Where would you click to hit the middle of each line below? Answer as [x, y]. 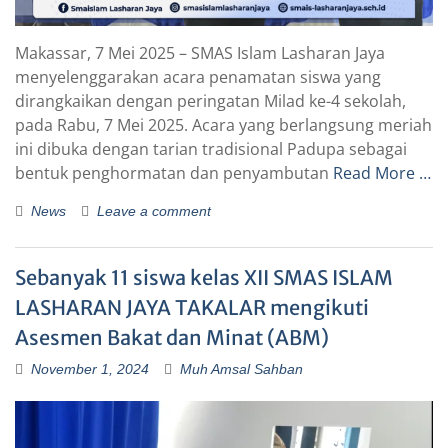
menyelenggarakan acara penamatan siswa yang [198, 77]
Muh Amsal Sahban [241, 369]
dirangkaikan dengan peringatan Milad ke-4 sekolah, [210, 101]
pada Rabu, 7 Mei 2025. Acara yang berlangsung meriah [223, 125]
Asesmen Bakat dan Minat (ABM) [172, 337]
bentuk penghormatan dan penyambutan [174, 173]
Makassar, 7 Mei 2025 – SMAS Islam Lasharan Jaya [200, 53]
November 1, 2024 [90, 369]
